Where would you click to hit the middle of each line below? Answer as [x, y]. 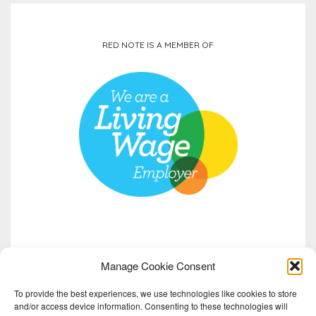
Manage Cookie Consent [158, 266]
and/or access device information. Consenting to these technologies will [151, 306]
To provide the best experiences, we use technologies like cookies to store [156, 293]
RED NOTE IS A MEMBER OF [158, 44]
